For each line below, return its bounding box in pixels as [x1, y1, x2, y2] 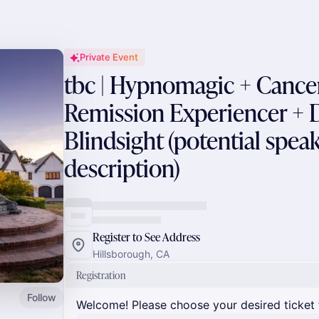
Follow [27, 291, 56, 303]
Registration [76, 268, 125, 282]
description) [64, 151, 180, 184]
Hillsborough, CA [93, 248, 169, 260]
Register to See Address [93, 229, 200, 245]
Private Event [80, 51, 138, 63]
